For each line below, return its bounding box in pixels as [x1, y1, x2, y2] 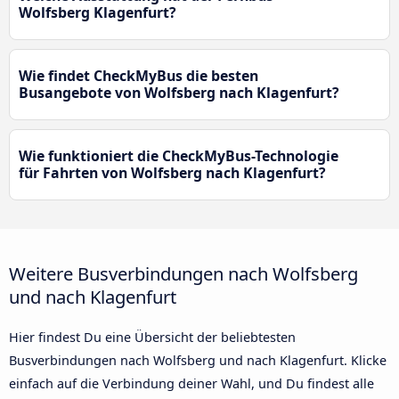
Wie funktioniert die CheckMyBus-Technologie [19, 145, 338, 166]
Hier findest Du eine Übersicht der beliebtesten [9, 329, 296, 346]
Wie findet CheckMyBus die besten [19, 65, 258, 85]
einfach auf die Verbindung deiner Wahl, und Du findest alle [9, 375, 374, 393]
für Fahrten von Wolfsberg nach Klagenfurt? [19, 162, 326, 183]
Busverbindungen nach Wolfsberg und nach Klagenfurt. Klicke [9, 352, 387, 370]
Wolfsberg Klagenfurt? [19, 2, 176, 22]
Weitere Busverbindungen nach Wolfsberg [9, 261, 358, 287]
